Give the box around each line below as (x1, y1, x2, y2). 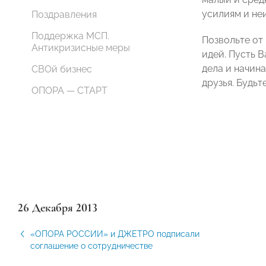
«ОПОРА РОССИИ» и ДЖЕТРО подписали (30, 229, 199, 239)
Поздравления (31, 9, 97, 20)
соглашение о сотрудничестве (30, 241, 153, 251)
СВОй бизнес (31, 64, 92, 75)
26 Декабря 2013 (18, 201, 97, 215)
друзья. (202, 77, 236, 88)
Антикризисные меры (31, 42, 130, 53)
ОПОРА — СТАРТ (31, 85, 107, 96)
